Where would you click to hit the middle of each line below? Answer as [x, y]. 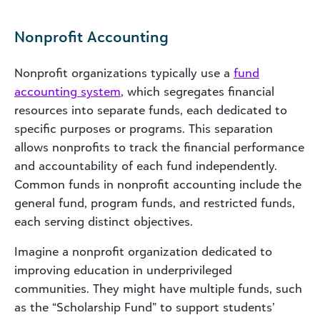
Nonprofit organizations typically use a [124, 72]
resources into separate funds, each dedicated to [151, 110]
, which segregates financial [197, 91]
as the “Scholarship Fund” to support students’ [145, 307]
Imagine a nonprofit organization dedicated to [143, 251]
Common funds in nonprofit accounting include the [158, 184]
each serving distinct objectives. [104, 221]
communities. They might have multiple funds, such [158, 288]
